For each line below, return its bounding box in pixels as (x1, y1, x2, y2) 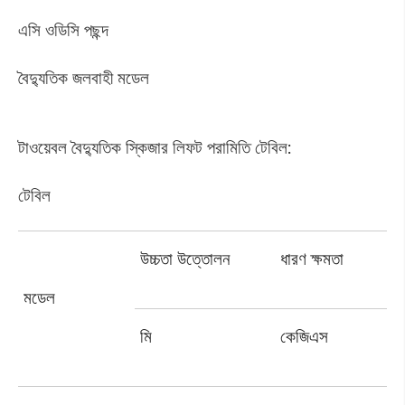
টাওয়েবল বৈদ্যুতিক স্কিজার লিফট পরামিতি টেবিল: (17, 137, 291, 159)
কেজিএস (280, 325, 329, 348)
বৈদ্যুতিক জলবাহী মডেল (17, 66, 149, 89)
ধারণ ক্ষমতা (280, 248, 344, 270)
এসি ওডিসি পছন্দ (17, 18, 108, 41)
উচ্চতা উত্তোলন (140, 248, 231, 270)
